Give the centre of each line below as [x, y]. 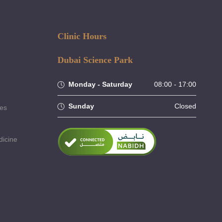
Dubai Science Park [95, 60]
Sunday [81, 106]
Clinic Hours [82, 36]
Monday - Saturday [100, 84]
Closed [185, 106]
